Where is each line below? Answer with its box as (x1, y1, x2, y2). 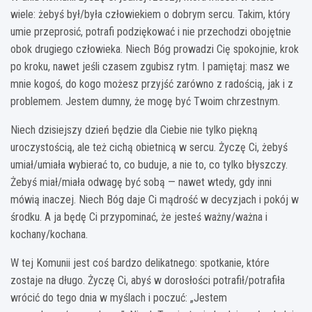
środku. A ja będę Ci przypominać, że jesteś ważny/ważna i (10, 210, 267, 224)
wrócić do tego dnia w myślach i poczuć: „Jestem (10, 290, 227, 304)
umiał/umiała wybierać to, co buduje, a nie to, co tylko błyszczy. (10, 157, 288, 171)
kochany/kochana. (10, 227, 88, 241)
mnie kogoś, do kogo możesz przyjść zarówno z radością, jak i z (10, 77, 293, 91)
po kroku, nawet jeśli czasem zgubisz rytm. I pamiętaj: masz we (10, 59, 290, 73)
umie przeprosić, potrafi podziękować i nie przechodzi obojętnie (10, 24, 291, 38)
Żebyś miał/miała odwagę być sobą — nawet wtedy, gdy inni (10, 175, 272, 189)
